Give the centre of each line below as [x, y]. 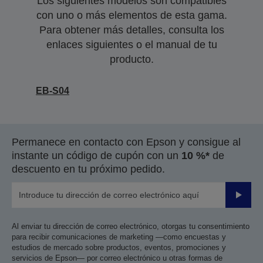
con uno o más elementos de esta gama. [131, 15]
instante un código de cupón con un [97, 156]
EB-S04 [53, 91]
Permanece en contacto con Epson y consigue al [126, 142]
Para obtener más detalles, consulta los [131, 30]
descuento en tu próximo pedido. [88, 169]
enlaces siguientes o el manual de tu [131, 45]
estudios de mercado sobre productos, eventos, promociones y [119, 247]
